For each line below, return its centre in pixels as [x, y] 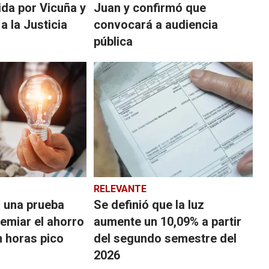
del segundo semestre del [165, 238]
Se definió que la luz [149, 204]
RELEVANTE [120, 189]
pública [113, 41]
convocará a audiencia [156, 24]
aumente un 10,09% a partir [167, 221]
